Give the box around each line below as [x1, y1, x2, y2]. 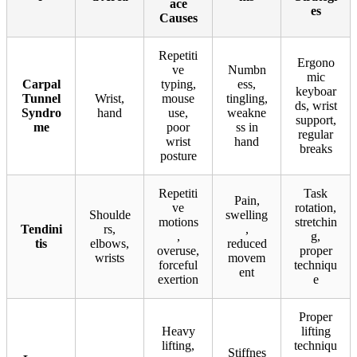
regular [298, 127, 333, 142]
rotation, [295, 201, 336, 215]
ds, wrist [294, 99, 337, 113]
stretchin [294, 215, 337, 229]
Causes [159, 11, 198, 25]
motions [158, 215, 198, 229]
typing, [160, 77, 196, 92]
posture [159, 149, 197, 163]
